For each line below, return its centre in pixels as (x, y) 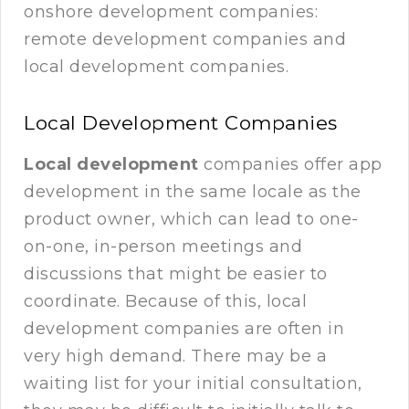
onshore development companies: (171, 12)
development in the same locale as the (193, 192)
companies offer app (290, 165)
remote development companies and (185, 40)
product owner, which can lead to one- (191, 220)
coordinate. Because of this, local (165, 302)
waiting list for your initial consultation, (193, 384)
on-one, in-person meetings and (163, 247)
